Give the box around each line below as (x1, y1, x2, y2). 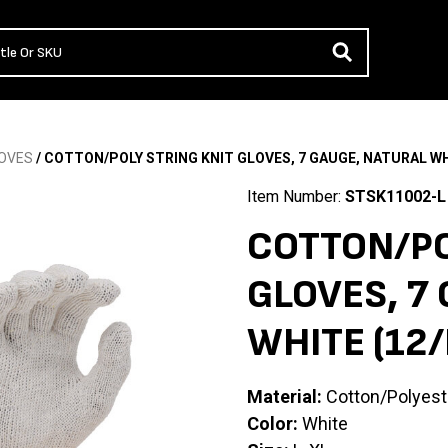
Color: (246, 413, 298, 435)
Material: (246, 386, 322, 408)
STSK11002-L (344, 187, 446, 207)
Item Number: (246, 187, 345, 207)
